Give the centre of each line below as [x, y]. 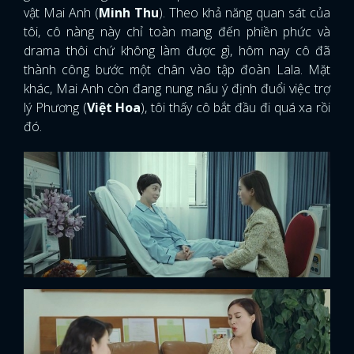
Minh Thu [129, 13]
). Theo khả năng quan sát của [245, 13]
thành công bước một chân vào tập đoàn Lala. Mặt [177, 70]
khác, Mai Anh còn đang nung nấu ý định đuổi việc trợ [177, 88]
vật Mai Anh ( [61, 13]
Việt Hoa [114, 107]
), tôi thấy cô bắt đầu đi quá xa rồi [235, 107]
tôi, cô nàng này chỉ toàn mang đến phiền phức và [177, 32]
